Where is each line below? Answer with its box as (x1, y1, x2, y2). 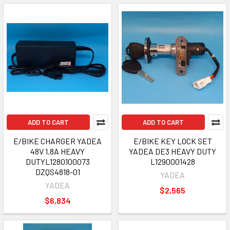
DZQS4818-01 (35, 167, 80, 177)
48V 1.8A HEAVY (30, 146, 85, 156)
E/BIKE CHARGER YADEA (13, 136, 102, 146)
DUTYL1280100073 (25, 157, 90, 166)
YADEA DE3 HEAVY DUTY (129, 146, 216, 156)
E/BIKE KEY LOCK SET (133, 136, 212, 146)
